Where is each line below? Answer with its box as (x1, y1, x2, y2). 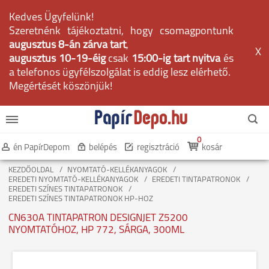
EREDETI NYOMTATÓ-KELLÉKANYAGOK (8, 176, 138, 184)
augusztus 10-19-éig (9, 53, 109, 65)
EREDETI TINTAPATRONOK (152, 176, 240, 184)
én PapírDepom (13, 144, 70, 153)
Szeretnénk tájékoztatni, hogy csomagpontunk (9, 26, 234, 37)
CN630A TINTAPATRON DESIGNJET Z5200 (8, 213, 188, 223)
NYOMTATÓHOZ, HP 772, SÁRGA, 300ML (8, 225, 184, 235)
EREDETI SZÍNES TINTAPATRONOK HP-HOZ (8, 195, 153, 203)
